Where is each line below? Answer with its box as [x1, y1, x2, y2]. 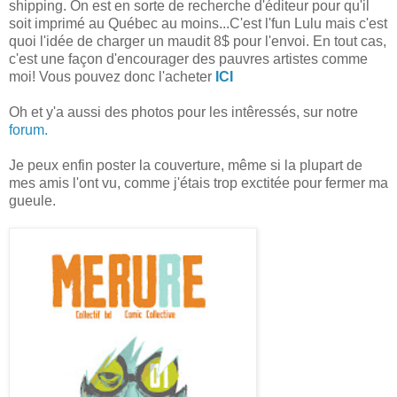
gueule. [9, 193, 56, 209]
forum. [9, 122, 48, 138]
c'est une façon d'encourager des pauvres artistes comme [9, 51, 368, 67]
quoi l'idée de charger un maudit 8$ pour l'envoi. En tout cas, [9, 34, 386, 50]
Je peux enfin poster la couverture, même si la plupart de [9, 158, 362, 174]
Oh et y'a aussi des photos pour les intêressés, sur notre [9, 105, 358, 121]
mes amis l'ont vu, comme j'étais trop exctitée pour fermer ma [9, 175, 388, 191]
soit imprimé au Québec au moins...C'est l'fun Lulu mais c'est [9, 16, 387, 32]
